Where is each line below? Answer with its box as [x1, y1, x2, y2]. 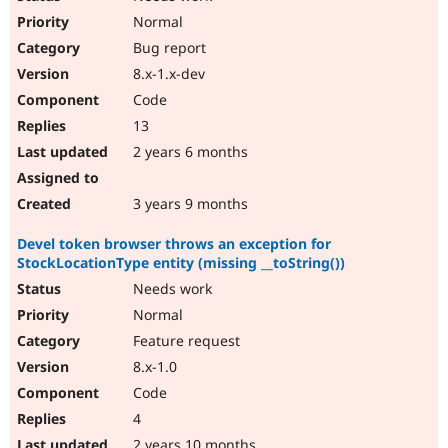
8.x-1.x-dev [129, 64, 205, 84]
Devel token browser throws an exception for [17, 234, 331, 254]
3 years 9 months [129, 194, 248, 214]
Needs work [129, 279, 212, 299]
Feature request [129, 331, 240, 351]
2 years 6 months [129, 142, 248, 162]
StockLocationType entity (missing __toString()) [17, 253, 345, 273]
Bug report [129, 38, 206, 58]
